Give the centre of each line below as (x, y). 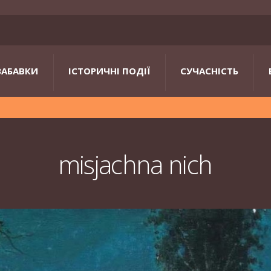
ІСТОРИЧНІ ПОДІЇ (109, 71)
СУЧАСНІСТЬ (209, 71)
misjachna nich (135, 165)
